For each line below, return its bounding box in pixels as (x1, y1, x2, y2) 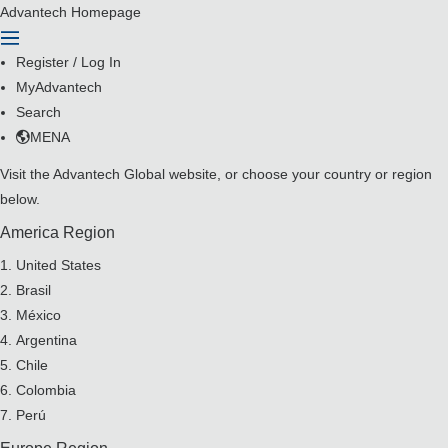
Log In (81, 54, 121, 70)
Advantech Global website (53, 166, 217, 182)
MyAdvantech (16, 79, 102, 95)
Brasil (16, 282, 51, 298)
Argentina (16, 332, 77, 348)
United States (16, 257, 101, 273)
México (16, 307, 61, 323)
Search (16, 104, 61, 120)
